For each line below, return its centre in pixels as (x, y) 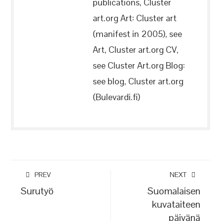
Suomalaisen (174, 191)
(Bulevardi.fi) (117, 97)
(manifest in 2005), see (138, 34)
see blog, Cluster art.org (138, 81)
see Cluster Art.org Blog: (139, 65)
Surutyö (37, 191)
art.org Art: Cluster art (135, 18)
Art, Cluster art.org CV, (136, 50)
